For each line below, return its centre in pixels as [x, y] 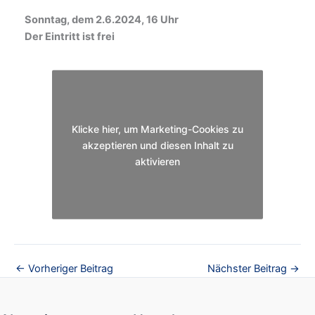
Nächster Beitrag [249, 268]
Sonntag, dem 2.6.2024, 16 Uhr [102, 20]
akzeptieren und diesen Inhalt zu [157, 145]
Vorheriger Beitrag [69, 268]
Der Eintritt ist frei [70, 37]
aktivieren [157, 161]
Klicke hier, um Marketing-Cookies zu [157, 129]
